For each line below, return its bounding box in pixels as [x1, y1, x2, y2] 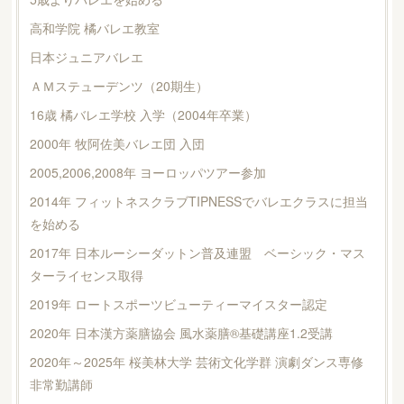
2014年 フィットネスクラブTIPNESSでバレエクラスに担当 [29, 191, 368, 210]
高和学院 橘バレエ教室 [29, 18, 160, 37]
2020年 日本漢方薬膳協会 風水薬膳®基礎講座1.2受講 [29, 323, 333, 342]
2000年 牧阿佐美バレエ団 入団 [29, 133, 205, 152]
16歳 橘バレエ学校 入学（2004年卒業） [29, 105, 257, 124]
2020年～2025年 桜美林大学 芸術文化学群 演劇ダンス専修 [29, 352, 363, 371]
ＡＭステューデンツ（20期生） [29, 76, 208, 95]
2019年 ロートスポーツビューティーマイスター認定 [29, 294, 327, 313]
